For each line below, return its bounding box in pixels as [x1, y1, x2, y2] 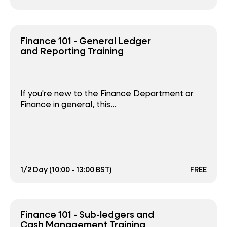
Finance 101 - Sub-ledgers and [20, 208, 154, 221]
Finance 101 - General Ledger [20, 33, 151, 47]
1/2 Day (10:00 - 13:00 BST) [20, 164, 112, 174]
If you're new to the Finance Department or [20, 88, 194, 99]
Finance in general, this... [20, 99, 117, 110]
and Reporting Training [20, 44, 124, 57]
